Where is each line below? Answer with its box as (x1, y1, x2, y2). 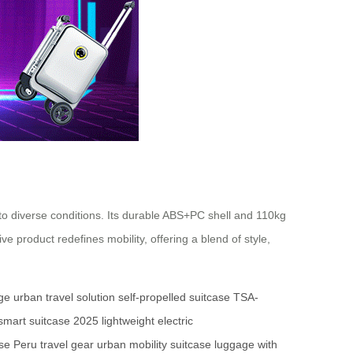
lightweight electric (102, 314, 193, 327)
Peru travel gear (13, 337, 94, 351)
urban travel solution (13, 290, 115, 303)
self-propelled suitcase (118, 290, 230, 303)
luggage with (214, 337, 277, 351)
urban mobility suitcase (97, 337, 211, 351)
